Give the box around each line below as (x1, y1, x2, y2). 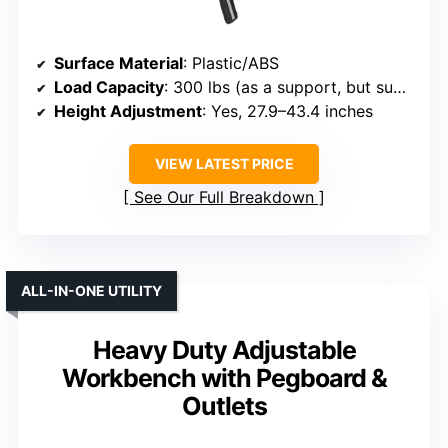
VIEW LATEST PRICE (154, 154, 294, 172)
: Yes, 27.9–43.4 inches (202, 100, 373, 121)
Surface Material (54, 52, 183, 73)
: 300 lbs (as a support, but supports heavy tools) (164, 76, 393, 97)
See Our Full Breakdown (134, 186, 314, 207)
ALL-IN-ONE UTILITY (21, 281, 162, 299)
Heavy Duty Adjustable (92, 334, 356, 365)
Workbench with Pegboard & (61, 362, 387, 393)
